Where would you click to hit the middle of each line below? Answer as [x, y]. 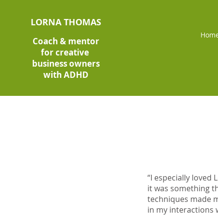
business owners [66, 64]
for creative [66, 52]
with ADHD [66, 75]
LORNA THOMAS [66, 22]
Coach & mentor [66, 41]
